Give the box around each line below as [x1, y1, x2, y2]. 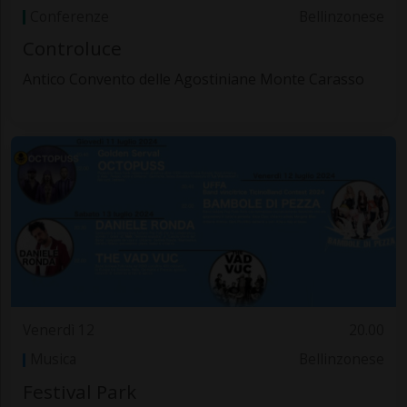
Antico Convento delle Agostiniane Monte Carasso [22, 69, 364, 90]
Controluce [22, 35, 122, 62]
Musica [29, 350, 76, 370]
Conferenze [29, 7, 109, 27]
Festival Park [22, 378, 136, 404]
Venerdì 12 [22, 320, 94, 340]
